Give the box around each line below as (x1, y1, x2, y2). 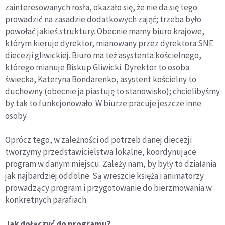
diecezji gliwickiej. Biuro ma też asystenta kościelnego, (5, 49, 201, 61)
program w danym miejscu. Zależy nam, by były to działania (5, 158, 216, 169)
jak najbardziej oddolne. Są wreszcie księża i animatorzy (5, 170, 204, 181)
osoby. (5, 109, 28, 121)
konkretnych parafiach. (5, 194, 88, 205)
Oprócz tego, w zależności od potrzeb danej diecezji (5, 134, 192, 145)
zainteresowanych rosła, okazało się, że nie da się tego (5, 1, 197, 13)
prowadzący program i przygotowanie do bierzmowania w (5, 182, 212, 193)
